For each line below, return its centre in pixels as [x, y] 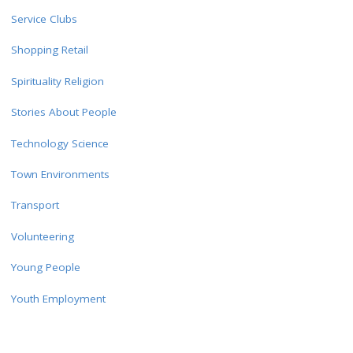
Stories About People [63, 112]
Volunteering [42, 236]
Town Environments [60, 174]
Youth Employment [58, 298]
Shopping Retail [49, 50]
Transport [35, 205]
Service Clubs [44, 19]
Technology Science [59, 143]
